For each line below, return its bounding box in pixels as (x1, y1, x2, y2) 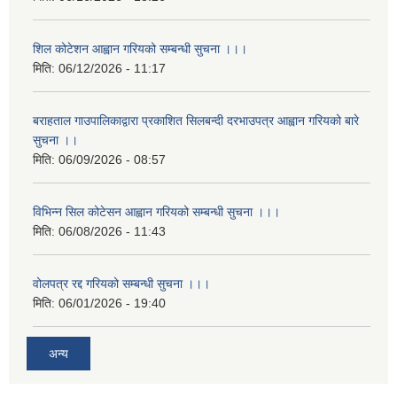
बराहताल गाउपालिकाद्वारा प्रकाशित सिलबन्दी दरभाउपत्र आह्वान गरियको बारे (33, 113, 359, 128)
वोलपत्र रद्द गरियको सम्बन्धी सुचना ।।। (33, 276, 210, 292)
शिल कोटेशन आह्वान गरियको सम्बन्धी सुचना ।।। (33, 42, 247, 57)
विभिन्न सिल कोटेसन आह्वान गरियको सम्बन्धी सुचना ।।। (33, 205, 280, 220)
